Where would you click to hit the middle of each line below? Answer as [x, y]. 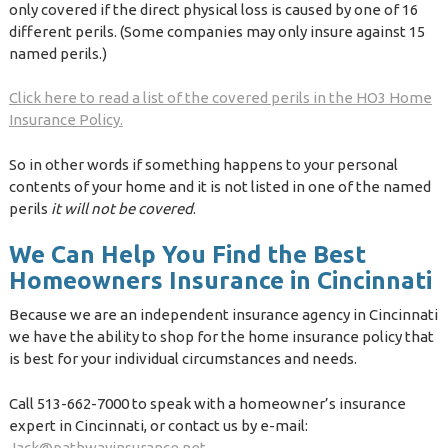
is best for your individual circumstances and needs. [182, 359]
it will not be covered [121, 208]
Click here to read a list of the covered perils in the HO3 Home [220, 98]
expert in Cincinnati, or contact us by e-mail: [158, 425]
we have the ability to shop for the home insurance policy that [221, 337]
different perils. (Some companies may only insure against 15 [216, 31]
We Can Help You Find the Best [187, 255]
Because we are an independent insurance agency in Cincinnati [223, 315]
